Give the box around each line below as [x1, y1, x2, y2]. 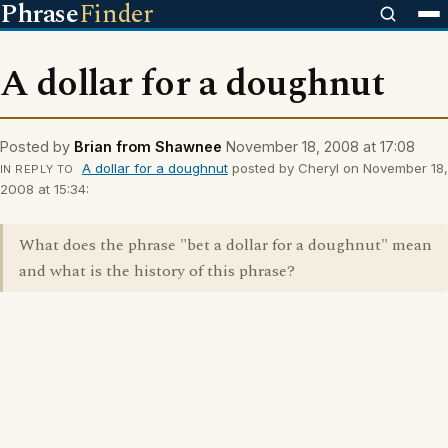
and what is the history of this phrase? [19, 259, 295, 283]
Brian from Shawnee [74, 138, 222, 155]
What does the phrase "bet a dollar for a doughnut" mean [19, 233, 432, 257]
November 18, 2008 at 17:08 [226, 138, 415, 155]
